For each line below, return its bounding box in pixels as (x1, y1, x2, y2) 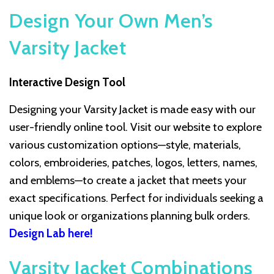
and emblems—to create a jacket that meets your (9, 173, 246, 188)
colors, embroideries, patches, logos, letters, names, (9, 155, 257, 170)
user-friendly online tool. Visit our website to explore (9, 120, 262, 135)
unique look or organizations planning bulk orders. (9, 209, 250, 223)
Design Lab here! (9, 226, 95, 241)
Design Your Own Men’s (9, 9, 213, 33)
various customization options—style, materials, (9, 138, 241, 152)
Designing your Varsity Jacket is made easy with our (9, 102, 256, 117)
